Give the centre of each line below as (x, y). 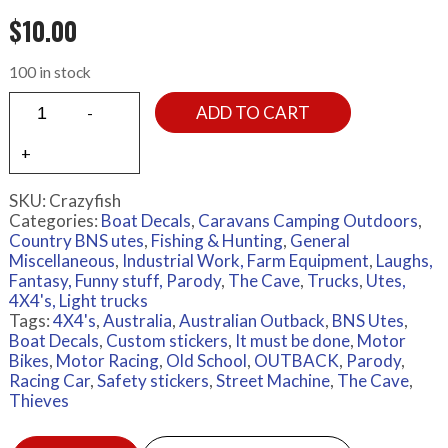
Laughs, (404, 261)
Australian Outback (251, 321)
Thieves (38, 401)
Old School (206, 361)
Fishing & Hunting (216, 241)
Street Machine (272, 381)
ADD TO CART (252, 113)
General (319, 241)
